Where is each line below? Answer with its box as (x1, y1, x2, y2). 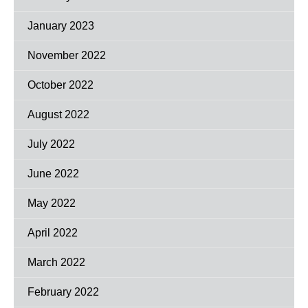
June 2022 (27, 168, 79, 179)
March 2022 (27, 256, 85, 268)
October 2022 (27, 79, 93, 91)
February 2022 (27, 286, 99, 298)
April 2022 (27, 227, 78, 239)
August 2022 (27, 109, 89, 120)
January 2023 (27, 20, 94, 32)
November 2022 (27, 49, 106, 61)
